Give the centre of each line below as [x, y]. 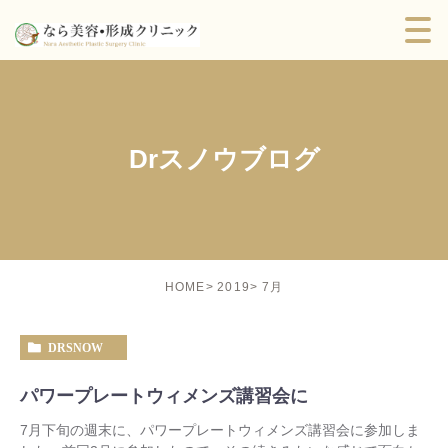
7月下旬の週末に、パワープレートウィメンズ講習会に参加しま [220, 430]
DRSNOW [75, 348]
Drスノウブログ [224, 159]
